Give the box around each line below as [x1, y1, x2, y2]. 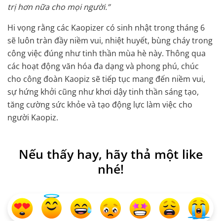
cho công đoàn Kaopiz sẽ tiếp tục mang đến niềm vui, [7, 74, 205, 85]
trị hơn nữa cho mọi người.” [7, 1, 110, 13]
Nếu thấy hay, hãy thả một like [18, 146, 203, 163]
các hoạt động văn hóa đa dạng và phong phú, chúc [7, 61, 199, 72]
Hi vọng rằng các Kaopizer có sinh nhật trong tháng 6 [7, 22, 205, 34]
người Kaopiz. [7, 112, 58, 123]
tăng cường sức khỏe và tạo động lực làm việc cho [7, 99, 192, 110]
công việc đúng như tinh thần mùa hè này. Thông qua [7, 48, 206, 59]
